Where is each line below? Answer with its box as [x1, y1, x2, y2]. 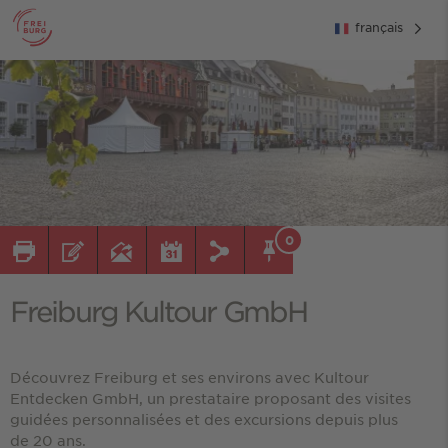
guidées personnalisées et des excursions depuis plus [10, 409, 398, 428]
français [355, 18, 403, 35]
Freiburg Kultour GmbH [10, 294, 307, 327]
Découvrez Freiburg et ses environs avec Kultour [10, 367, 369, 386]
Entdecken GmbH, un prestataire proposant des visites [10, 388, 411, 407]
